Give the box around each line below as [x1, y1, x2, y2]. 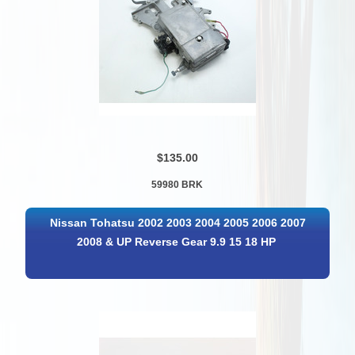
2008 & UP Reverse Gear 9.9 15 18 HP [77, 235, 277, 248]
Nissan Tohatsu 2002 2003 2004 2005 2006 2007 [50, 216, 307, 229]
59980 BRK [151, 179, 204, 190]
